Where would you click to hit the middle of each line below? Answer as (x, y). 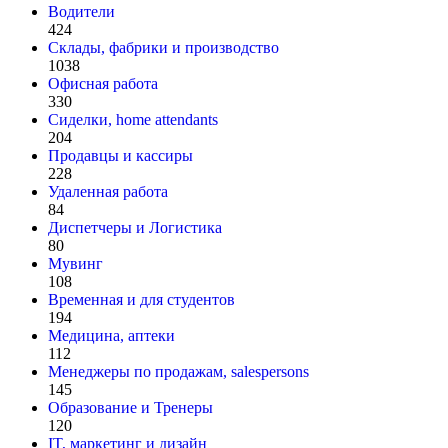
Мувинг (75, 263)
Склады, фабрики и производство (163, 47)
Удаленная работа (108, 191)
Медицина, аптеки (111, 335)
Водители (81, 11)
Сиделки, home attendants (133, 119)
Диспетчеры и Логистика (135, 227)
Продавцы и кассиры (120, 155)
